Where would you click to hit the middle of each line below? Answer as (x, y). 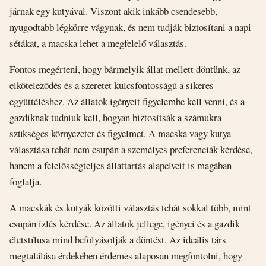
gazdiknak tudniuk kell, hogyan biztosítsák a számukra (115, 118)
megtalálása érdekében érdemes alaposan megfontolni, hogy (126, 255)
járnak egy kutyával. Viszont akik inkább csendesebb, (113, 11)
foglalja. (26, 182)
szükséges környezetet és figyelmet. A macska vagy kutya (120, 134)
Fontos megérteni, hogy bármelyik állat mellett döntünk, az (125, 69)
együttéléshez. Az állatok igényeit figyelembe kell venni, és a (127, 102)
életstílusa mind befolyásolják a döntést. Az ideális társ (118, 239)
